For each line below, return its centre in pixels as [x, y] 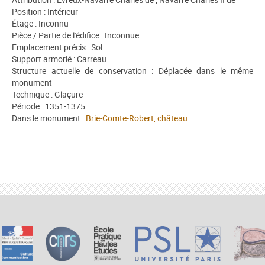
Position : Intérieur [45, 11]
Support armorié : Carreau [59, 59]
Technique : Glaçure [47, 94]
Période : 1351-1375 [49, 106]
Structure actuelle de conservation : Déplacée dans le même [132, 70]
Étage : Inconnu [40, 23]
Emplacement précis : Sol [57, 47]
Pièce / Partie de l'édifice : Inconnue [75, 35]
